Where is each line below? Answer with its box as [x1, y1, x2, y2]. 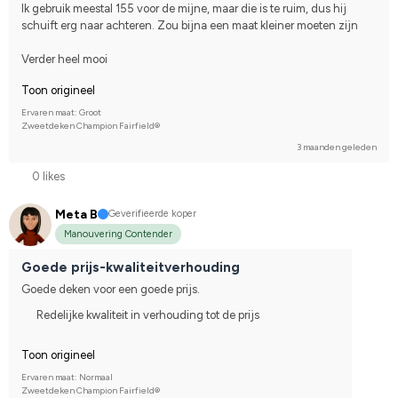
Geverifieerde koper [108, 208, 196, 220]
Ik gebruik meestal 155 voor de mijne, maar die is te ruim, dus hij [21, 2, 346, 16]
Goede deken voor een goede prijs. [21, 282, 200, 296]
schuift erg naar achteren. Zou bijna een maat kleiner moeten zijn [21, 19, 358, 33]
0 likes [32, 170, 65, 184]
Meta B [55, 206, 98, 222]
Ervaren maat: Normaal [21, 370, 113, 383]
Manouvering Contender [64, 227, 172, 240]
